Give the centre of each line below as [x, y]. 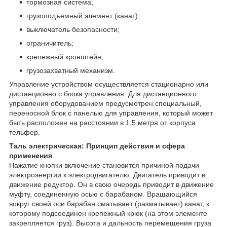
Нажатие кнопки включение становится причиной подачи [104, 165]
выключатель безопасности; [73, 29]
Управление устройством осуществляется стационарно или [109, 84]
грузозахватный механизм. [71, 70]
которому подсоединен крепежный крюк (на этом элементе [108, 213]
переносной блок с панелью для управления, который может [111, 113]
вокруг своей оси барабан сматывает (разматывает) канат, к [109, 203]
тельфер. [25, 132]
